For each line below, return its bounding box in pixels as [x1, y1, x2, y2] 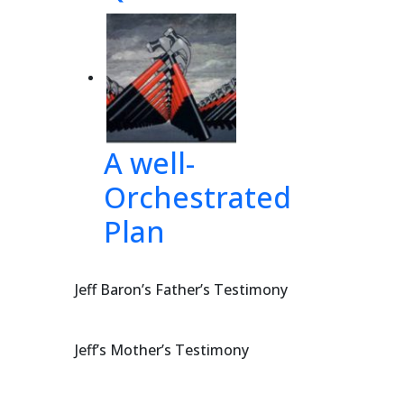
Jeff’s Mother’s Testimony [75, 340, 249, 360]
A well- [104, 143, 195, 182]
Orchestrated [104, 178, 291, 216]
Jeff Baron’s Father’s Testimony [75, 280, 288, 299]
